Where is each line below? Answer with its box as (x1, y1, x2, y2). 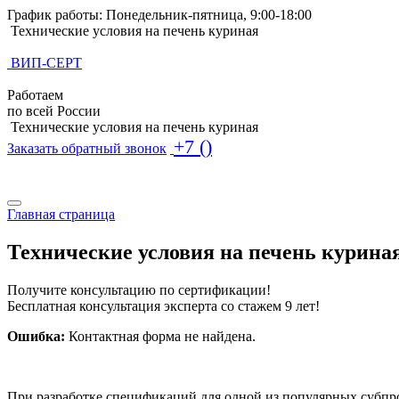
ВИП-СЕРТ (11, 55, 82, 70)
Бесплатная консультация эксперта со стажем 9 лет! (7, 297, 320, 313)
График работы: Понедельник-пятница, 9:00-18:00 (7, 7, 312, 22)
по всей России (7, 103, 101, 118)
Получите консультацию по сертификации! (7, 281, 271, 297)
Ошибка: (7, 328, 65, 344)
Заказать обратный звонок (7, 141, 167, 156)
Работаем (7, 87, 63, 102)
